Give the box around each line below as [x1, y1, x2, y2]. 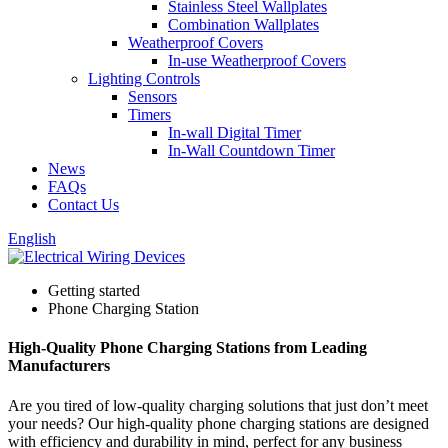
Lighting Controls [88, 70, 200, 87]
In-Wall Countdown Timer [168, 142, 335, 159]
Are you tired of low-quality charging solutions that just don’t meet [8, 396, 428, 414]
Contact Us [48, 196, 119, 213]
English [8, 230, 56, 247]
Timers [128, 106, 171, 123]
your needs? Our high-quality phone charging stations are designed [8, 414, 429, 432]
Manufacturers [8, 357, 110, 375]
